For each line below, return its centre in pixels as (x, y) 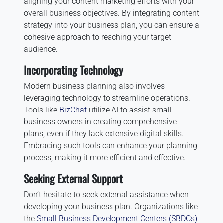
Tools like (42, 110)
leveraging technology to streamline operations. (107, 98)
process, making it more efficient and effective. (105, 158)
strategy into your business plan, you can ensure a (111, 25)
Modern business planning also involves (94, 86)
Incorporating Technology (74, 70)
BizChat (73, 110)
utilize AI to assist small (129, 110)
